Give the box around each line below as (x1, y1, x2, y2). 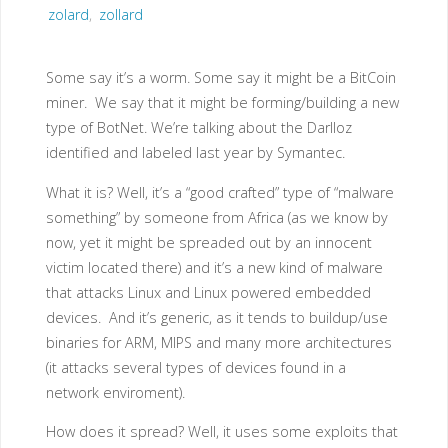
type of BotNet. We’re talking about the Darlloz (45, 118, 352, 138)
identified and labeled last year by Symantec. (45, 143, 345, 163)
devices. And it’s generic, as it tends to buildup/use (45, 307, 388, 327)
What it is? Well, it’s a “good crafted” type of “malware (45, 182, 394, 202)
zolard (48, 5, 90, 25)
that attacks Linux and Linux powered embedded (45, 282, 371, 302)
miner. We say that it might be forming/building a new (45, 93, 399, 113)
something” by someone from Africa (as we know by (45, 207, 388, 227)
